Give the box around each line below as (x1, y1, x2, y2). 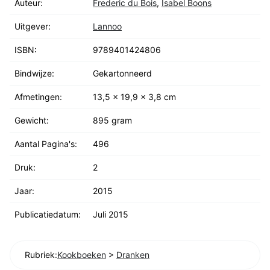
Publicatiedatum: (14, 209, 81, 219)
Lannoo (93, 20, 122, 31)
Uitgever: (14, 20, 51, 31)
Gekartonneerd (93, 67, 152, 78)
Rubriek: (25, 249, 57, 260)
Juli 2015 (93, 209, 128, 219)
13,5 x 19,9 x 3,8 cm (93, 91, 176, 102)
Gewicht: (14, 115, 49, 125)
